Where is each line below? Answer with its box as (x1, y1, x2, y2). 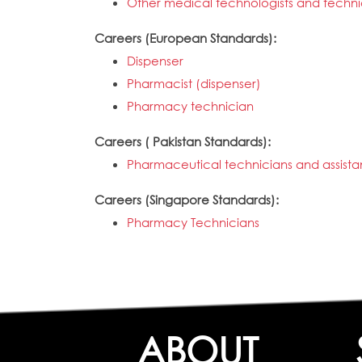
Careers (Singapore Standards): (95, 192, 282, 208)
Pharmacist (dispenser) (127, 75, 261, 91)
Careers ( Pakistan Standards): (95, 133, 274, 149)
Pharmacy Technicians (127, 214, 259, 230)
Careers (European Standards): (95, 30, 280, 46)
